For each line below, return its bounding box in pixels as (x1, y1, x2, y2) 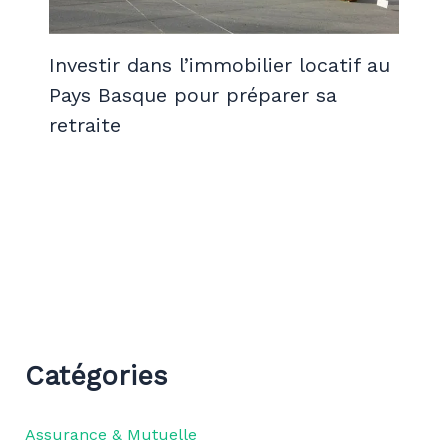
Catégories (24, 359, 168, 392)
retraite (48, 112, 121, 137)
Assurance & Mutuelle (24, 424, 197, 444)
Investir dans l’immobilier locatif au (48, 52, 390, 77)
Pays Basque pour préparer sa (48, 82, 337, 107)
